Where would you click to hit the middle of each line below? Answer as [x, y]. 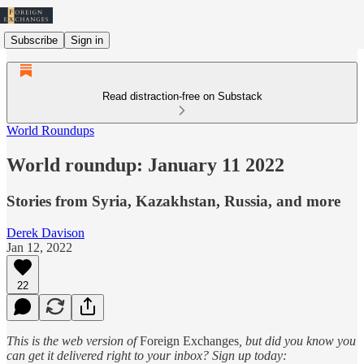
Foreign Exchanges [189, 340]
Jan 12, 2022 [39, 247]
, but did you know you [297, 340]
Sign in [87, 40]
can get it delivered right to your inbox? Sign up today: [147, 355]
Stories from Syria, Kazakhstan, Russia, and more [173, 201]
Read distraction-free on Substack [182, 96]
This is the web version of [73, 340]
